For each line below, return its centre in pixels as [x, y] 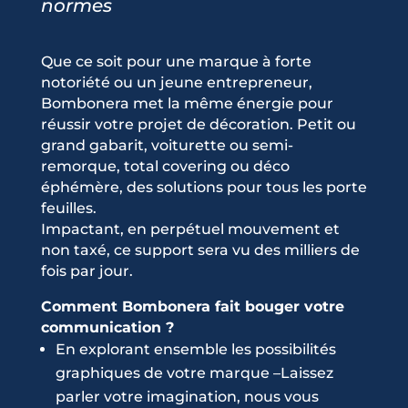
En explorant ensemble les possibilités [195, 350]
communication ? [107, 328]
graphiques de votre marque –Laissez [194, 373]
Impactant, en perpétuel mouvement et [190, 229]
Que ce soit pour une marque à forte [176, 62]
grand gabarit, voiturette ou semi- [167, 146]
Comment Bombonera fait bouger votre [192, 307]
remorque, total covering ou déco [165, 167]
